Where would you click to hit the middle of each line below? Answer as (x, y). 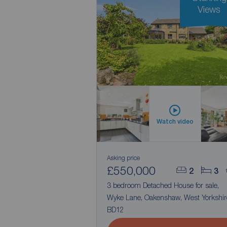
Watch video (175, 121)
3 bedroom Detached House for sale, (164, 185)
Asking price (123, 158)
